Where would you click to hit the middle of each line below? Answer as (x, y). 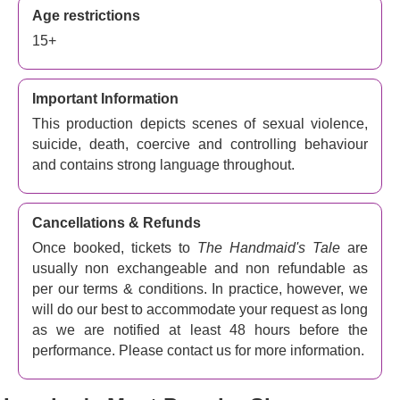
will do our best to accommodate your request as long (200, 309)
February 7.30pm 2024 (90, 72)
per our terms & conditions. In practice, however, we (200, 289)
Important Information (105, 99)
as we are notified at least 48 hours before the (200, 330)
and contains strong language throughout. (163, 165)
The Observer (61, 22)
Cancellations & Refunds (117, 223)
